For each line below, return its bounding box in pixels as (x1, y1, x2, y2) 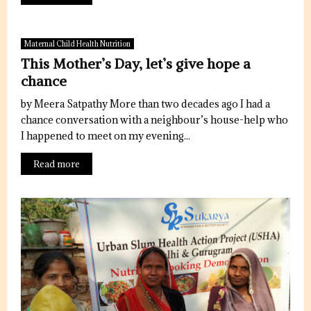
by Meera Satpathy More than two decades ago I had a (21, 97, 270, 110)
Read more (33, 158, 80, 170)
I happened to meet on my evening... (21, 129, 190, 142)
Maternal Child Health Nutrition (24, 39, 131, 49)
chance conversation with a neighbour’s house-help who (21, 113, 288, 126)
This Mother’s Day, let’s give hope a (21, 55, 251, 72)
